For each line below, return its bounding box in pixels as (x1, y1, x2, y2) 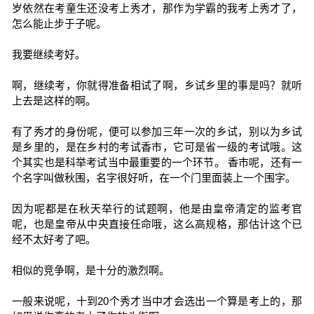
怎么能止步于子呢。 (11, 18, 107, 29)
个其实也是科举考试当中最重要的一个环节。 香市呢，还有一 (11, 156, 303, 168)
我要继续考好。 (11, 48, 86, 60)
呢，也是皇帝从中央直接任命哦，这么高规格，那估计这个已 (11, 218, 303, 230)
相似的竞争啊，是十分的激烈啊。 (11, 264, 170, 276)
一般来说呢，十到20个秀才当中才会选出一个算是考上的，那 (11, 295, 303, 307)
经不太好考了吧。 (11, 233, 96, 245)
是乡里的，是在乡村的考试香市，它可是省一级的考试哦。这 (11, 141, 303, 153)
